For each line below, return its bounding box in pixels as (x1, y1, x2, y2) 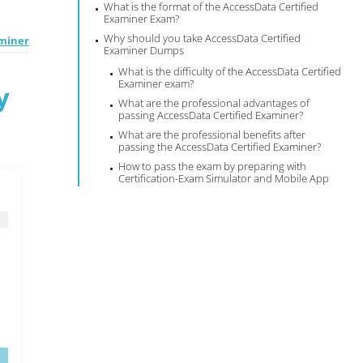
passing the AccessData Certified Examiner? (118, 139, 322, 154)
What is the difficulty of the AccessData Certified (118, 64, 342, 79)
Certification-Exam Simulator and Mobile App (118, 171, 330, 186)
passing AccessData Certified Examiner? (118, 108, 304, 122)
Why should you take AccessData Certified (104, 31, 301, 45)
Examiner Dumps (104, 43, 185, 58)
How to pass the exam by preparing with (118, 159, 307, 173)
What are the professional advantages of (118, 96, 310, 110)
